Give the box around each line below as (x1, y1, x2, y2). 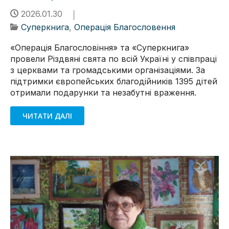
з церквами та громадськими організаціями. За (10, 65, 205, 76)
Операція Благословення (74, 22, 175, 33)
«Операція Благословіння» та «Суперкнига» (10, 42, 189, 53)
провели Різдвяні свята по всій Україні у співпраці (10, 54, 217, 64)
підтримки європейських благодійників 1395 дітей (10, 76, 217, 87)
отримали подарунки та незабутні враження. (10, 87, 196, 98)
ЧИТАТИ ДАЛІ (22, 110, 73, 121)
